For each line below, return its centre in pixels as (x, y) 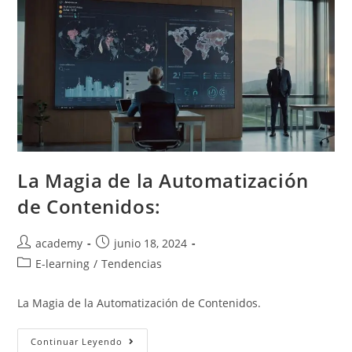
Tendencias (132, 263)
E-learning (63, 263)
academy (59, 243)
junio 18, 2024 (151, 243)
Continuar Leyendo (77, 341)
